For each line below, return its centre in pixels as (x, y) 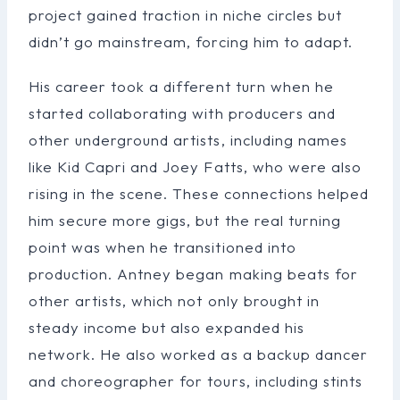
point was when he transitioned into (162, 246)
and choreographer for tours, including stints (196, 380)
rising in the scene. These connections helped (199, 193)
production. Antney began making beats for (193, 273)
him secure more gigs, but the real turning (185, 220)
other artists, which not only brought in (174, 300)
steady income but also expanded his (167, 327)
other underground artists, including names (188, 139)
